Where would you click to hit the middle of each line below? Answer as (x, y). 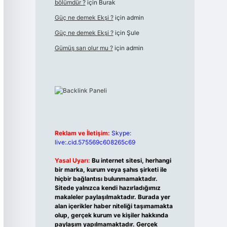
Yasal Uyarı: (72, 160)
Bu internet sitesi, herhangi (131, 160)
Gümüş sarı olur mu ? (84, 48)
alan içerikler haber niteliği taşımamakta (113, 206)
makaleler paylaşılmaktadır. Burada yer (112, 197)
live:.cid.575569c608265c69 (95, 142)
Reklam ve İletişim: (82, 133)
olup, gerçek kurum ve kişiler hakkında (111, 215)
